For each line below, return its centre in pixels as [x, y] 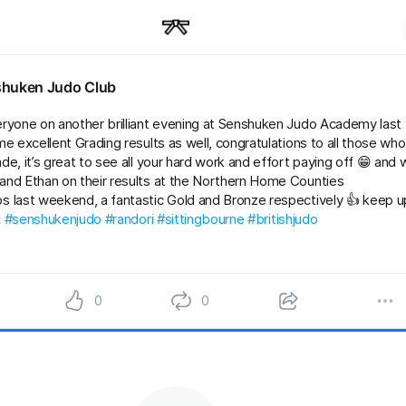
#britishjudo [283, 219]
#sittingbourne [200, 219]
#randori [129, 219]
